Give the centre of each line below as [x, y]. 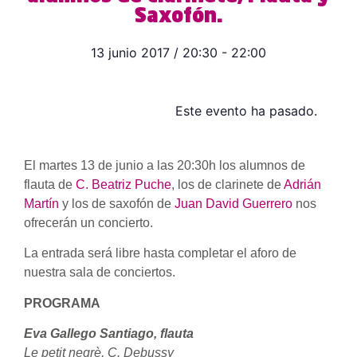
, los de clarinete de [228, 184]
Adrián [302, 184]
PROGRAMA [62, 303]
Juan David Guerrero [233, 204]
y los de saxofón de [117, 204]
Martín [41, 204]
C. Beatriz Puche [124, 184]
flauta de [50, 184]
